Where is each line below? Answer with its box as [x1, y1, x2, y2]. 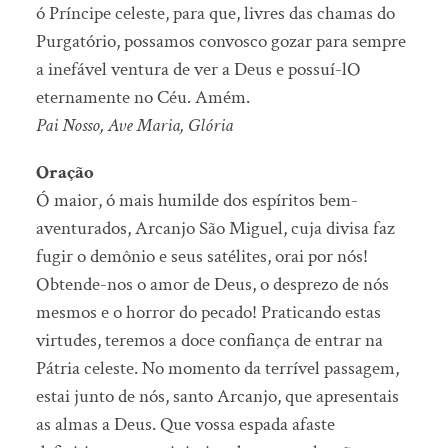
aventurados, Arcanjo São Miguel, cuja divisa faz [35, 216, 395, 242]
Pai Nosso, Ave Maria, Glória [35, 113, 233, 139]
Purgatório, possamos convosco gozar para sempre [35, 29, 406, 55]
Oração [35, 160, 94, 186]
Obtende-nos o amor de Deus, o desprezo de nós [35, 272, 389, 298]
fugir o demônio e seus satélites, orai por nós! [35, 244, 368, 270]
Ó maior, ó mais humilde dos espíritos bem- [35, 188, 358, 214]
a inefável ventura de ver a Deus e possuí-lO [35, 57, 361, 83]
